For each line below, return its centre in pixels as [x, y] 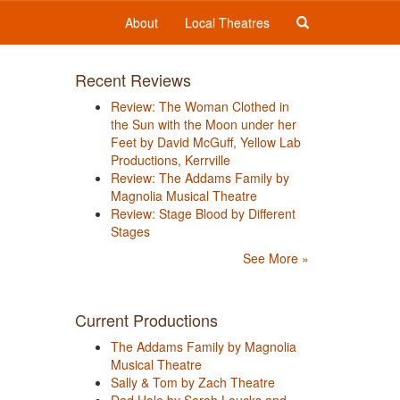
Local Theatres [227, 22]
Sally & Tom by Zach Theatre [192, 382]
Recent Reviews [133, 79]
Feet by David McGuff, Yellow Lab [205, 142]
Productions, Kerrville [170, 160]
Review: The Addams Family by [200, 178]
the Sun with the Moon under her [203, 124]
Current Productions [146, 320]
